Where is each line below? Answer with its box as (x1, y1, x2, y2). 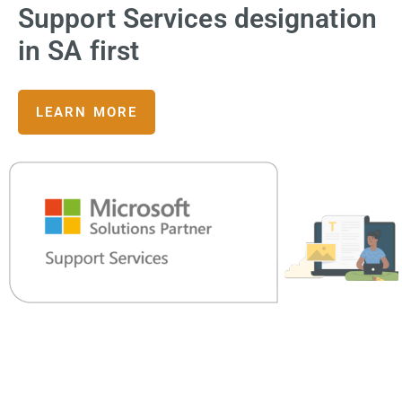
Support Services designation (18, 3, 377, 34)
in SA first (18, 35, 140, 66)
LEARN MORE (36, 104, 137, 120)
